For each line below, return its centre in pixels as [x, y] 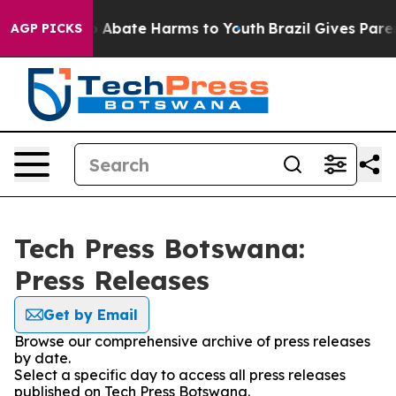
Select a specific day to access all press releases [180, 375]
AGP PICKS [46, 28]
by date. [42, 358]
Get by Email [91, 315]
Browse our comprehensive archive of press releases [192, 341]
